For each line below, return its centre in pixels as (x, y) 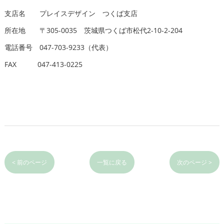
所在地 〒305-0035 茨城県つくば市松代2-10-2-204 (93, 30)
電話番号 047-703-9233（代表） (58, 47)
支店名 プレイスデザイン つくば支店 (71, 13)
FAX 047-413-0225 (43, 64)
